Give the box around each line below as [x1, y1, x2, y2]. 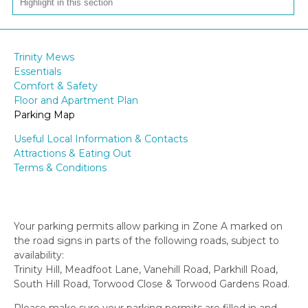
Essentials [14, 65, 61, 78]
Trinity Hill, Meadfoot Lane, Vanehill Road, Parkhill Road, [14, 263, 278, 276]
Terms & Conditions [14, 162, 107, 175]
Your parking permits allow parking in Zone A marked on [14, 220, 283, 233]
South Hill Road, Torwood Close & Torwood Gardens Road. [14, 278, 289, 291]
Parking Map [14, 109, 75, 122]
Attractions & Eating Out [14, 147, 131, 160]
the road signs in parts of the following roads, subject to [14, 234, 279, 247]
